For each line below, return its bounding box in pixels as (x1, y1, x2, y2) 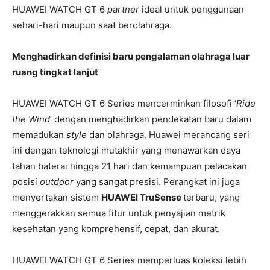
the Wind (12, 113, 50, 125)
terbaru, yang (183, 192, 240, 204)
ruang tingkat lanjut (12, 66, 98, 78)
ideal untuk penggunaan (142, 4, 244, 16)
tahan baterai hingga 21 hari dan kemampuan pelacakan (12, 160, 247, 172)
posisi (12, 176, 40, 188)
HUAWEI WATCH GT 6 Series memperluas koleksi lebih (12, 254, 246, 266)
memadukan (12, 129, 66, 141)
